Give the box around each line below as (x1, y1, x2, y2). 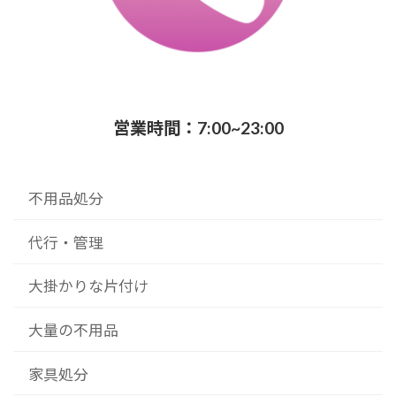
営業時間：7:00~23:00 (112, 118, 284, 139)
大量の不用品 (27, 321, 118, 340)
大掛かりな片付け (27, 277, 148, 296)
